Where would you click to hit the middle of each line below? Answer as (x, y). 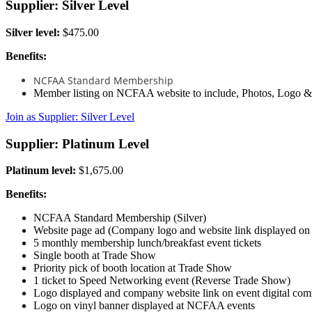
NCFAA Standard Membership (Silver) (120, 218)
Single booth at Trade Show (95, 256)
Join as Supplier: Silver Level (70, 116)
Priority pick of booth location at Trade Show (133, 268)
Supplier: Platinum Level (77, 143)
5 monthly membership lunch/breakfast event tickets (147, 243)
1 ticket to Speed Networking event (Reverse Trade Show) (162, 281)
